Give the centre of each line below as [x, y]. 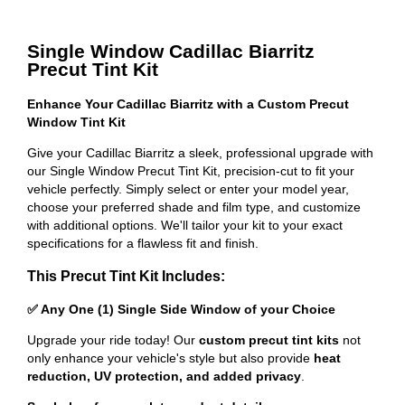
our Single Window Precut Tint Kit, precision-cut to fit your [191, 170]
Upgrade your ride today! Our [113, 339]
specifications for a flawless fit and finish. [143, 243]
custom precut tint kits [269, 339]
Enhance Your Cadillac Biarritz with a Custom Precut [188, 104]
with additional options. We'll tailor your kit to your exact [185, 225]
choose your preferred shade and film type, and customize [194, 207]
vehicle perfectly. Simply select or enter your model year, [188, 188]
